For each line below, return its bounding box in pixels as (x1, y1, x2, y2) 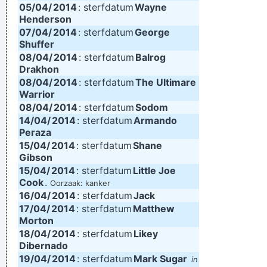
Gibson (19, 151, 52, 163)
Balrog (135, 51, 166, 63)
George (135, 26, 170, 38)
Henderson (19, 13, 72, 25)
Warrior (19, 88, 55, 100)
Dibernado (19, 240, 68, 252)
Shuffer (19, 38, 54, 50)
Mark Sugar (133, 253, 187, 265)
